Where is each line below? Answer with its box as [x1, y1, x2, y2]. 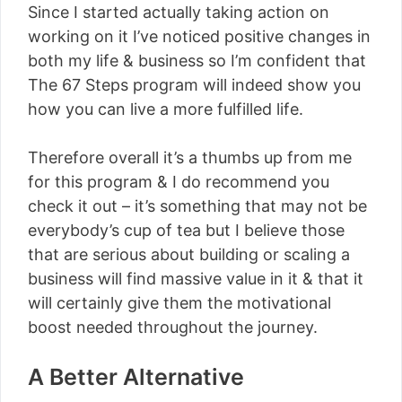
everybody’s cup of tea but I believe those [28, 221, 345, 240]
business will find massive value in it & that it [28, 269, 363, 288]
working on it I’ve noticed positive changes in [28, 27, 371, 46]
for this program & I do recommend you [28, 172, 329, 191]
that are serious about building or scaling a [28, 245, 350, 264]
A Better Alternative [28, 363, 244, 390]
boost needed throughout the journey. [28, 318, 318, 336]
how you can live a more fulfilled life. [28, 100, 303, 118]
